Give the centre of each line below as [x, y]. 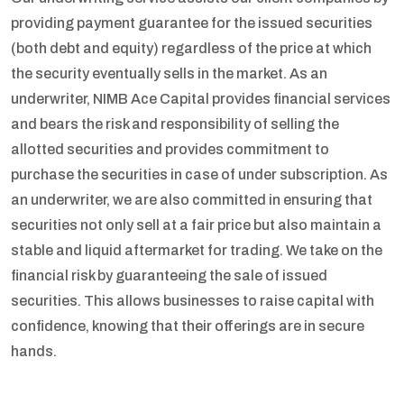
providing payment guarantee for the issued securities [192, 23]
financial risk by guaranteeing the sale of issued [169, 275]
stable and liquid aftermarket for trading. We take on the [197, 250]
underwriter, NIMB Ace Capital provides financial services [201, 99]
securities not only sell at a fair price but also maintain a [196, 225]
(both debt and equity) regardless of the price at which [191, 48]
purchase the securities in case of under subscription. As [199, 174]
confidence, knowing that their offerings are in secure [188, 326]
